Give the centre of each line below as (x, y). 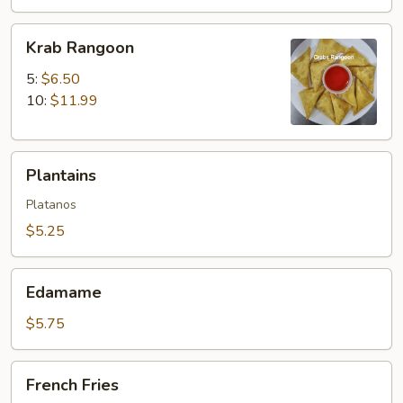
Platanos (51, 205)
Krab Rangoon (80, 48)
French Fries (72, 385)
